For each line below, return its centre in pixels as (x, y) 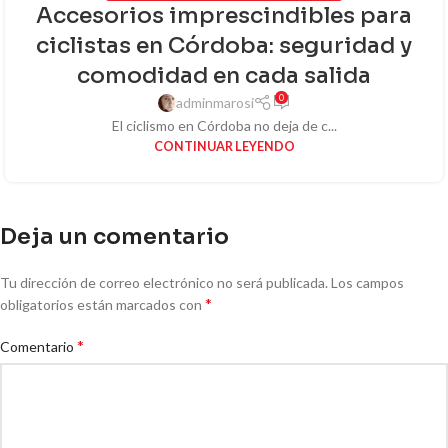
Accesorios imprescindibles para (224, 16)
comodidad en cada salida (224, 76)
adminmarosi (214, 103)
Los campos (367, 283)
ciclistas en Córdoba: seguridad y (224, 46)
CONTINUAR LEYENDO (224, 147)
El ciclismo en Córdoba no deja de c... (224, 126)
